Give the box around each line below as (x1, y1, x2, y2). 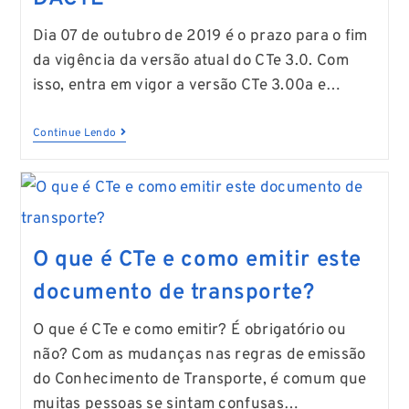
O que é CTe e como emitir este (32, 246, 362, 274)
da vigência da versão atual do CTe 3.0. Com (32, 50, 349, 71)
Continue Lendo (32, 125, 117, 141)
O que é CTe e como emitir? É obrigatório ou (32, 320, 346, 341)
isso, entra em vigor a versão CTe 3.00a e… (32, 75, 341, 96)
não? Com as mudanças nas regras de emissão (32, 344, 366, 365)
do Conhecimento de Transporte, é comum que (32, 369, 367, 390)
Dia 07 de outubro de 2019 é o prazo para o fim (32, 26, 368, 47)
